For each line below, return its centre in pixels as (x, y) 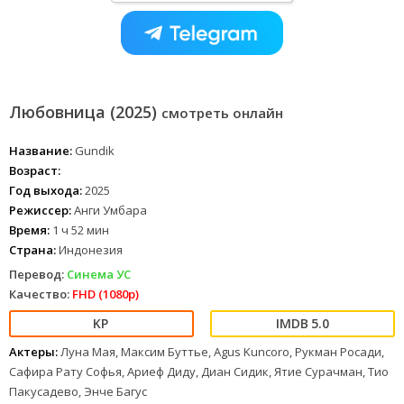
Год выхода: (46, 191)
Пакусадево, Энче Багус (78, 392)
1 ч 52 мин (79, 230)
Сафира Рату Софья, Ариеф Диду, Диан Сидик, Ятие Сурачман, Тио (199, 372)
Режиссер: (40, 211)
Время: (29, 230)
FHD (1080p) (106, 294)
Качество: (39, 294)
